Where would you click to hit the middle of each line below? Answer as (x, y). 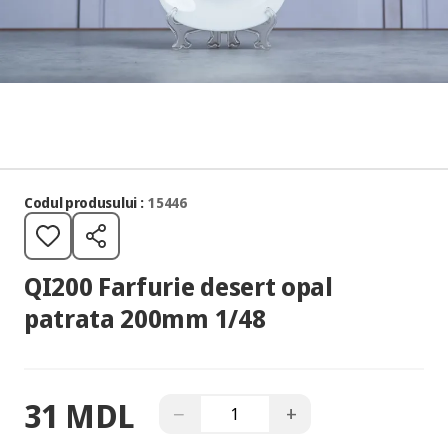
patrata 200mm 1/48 (145, 318)
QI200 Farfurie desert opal (178, 286)
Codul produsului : (84, 202)
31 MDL (80, 415)
